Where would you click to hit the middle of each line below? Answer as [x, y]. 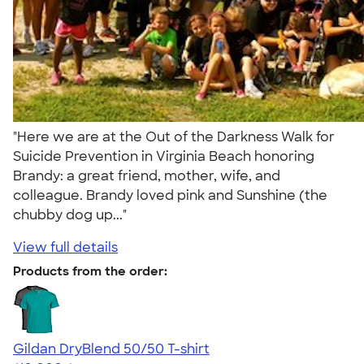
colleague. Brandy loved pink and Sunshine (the [170, 195]
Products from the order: [90, 271]
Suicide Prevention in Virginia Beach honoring [164, 156]
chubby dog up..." [73, 214]
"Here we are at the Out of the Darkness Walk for [174, 136]
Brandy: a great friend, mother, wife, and [147, 175]
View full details [65, 247]
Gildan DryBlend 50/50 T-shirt [111, 349]
